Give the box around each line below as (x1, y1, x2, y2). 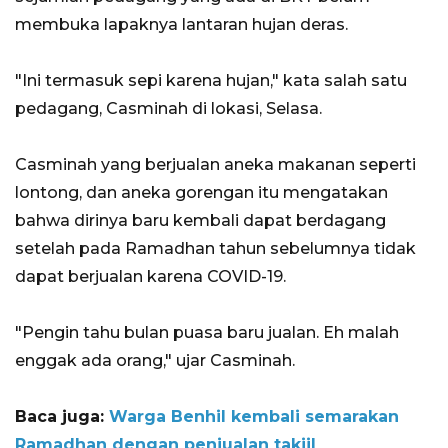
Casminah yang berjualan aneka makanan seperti (15, 155, 416, 175)
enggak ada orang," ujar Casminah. (15, 351, 295, 371)
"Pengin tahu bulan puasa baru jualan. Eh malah (15, 323, 399, 343)
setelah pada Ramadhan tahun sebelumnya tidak (15, 239, 416, 259)
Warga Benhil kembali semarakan (109, 407, 399, 427)
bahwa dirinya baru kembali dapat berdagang (15, 211, 386, 231)
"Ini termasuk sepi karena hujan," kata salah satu (15, 71, 407, 91)
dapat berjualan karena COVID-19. (15, 267, 286, 287)
